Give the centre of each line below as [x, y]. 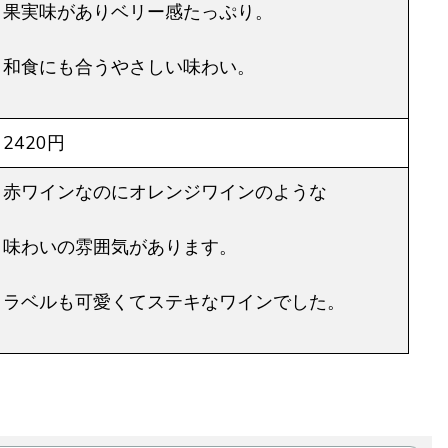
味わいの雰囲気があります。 [120, 247]
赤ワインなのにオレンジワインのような [165, 192]
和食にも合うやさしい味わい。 [129, 67]
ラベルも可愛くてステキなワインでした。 [174, 302]
